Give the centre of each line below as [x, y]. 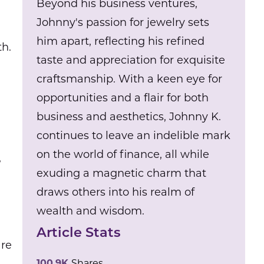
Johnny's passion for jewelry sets [123, 22]
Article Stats [79, 234]
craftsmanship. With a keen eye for [130, 79]
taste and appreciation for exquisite [131, 60]
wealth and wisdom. [91, 211]
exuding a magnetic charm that [122, 173]
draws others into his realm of [116, 192]
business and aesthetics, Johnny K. [129, 117]
